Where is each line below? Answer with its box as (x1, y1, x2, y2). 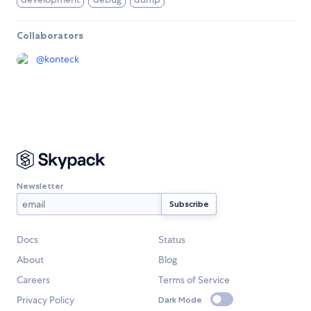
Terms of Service (158, 274, 230, 287)
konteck (44, 53, 79, 66)
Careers (17, 274, 50, 287)
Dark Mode (158, 294, 202, 305)
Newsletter (17, 180, 63, 191)
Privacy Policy (17, 294, 74, 307)
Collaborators (17, 29, 83, 42)
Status (158, 233, 185, 246)
